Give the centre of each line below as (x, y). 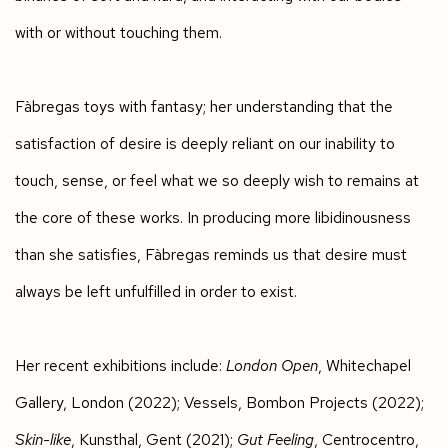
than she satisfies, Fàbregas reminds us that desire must (211, 254)
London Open (272, 365)
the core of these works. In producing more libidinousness (213, 217)
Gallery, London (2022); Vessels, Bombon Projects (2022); (219, 402)
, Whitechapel (364, 365)
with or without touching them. (118, 32)
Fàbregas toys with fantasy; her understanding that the (204, 106)
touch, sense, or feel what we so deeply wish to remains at (217, 180)
